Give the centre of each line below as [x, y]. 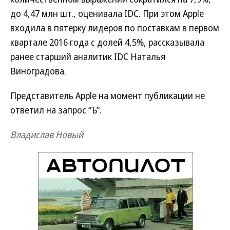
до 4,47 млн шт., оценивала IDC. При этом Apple [107, 13]
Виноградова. [38, 71]
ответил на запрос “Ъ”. [56, 110]
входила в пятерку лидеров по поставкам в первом [115, 27]
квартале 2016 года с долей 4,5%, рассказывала [107, 42]
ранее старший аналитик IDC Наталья [88, 56]
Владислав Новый [47, 134]
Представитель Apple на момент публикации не [108, 95]
